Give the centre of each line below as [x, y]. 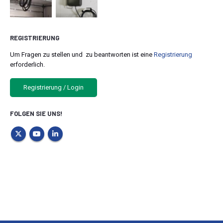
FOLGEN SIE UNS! [36, 113]
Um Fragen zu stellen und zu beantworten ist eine [82, 55]
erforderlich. [27, 65]
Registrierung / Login [54, 88]
